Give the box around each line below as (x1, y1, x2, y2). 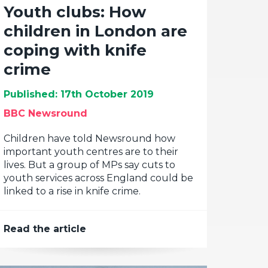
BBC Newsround (4, 108, 87, 119)
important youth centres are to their (4, 146, 178, 157)
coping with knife (4, 41, 147, 60)
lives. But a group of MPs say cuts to (4, 159, 175, 170)
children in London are (4, 22, 187, 41)
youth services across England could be (4, 172, 193, 184)
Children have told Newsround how (4, 133, 175, 144)
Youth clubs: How (4, 2, 146, 22)
